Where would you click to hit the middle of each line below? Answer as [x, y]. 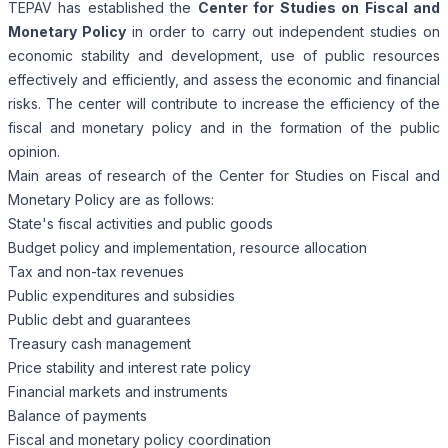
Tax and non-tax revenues [96, 271]
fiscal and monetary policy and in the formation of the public [224, 127]
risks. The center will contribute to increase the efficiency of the [224, 103]
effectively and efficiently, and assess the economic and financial [224, 79]
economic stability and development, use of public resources [224, 55]
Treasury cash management [99, 343]
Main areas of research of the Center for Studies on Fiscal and [224, 175]
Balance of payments [77, 415]
